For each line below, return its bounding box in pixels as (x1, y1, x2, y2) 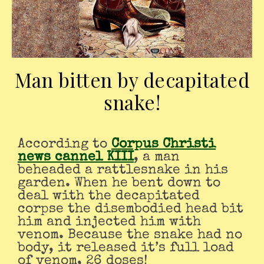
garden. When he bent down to (18, 177, 220, 191)
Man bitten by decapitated (14, 67, 250, 93)
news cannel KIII (18, 151, 134, 165)
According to (25, 138, 111, 152)
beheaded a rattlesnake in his (18, 164, 228, 178)
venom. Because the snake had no (18, 229, 242, 243)
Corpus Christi (111, 138, 216, 152)
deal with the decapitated (18, 190, 200, 204)
